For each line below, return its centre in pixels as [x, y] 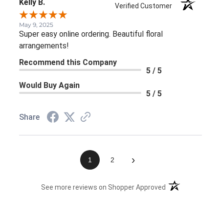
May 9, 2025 [36, 24]
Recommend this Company [68, 62]
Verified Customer [146, 6]
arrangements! [44, 45]
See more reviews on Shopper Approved [104, 187]
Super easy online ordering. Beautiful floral [91, 34]
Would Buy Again [49, 85]
